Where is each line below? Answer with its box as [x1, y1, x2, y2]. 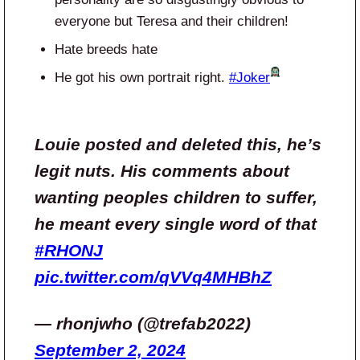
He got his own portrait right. [55, 69, 229, 85]
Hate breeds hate [55, 41, 157, 57]
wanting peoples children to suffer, [35, 187, 317, 207]
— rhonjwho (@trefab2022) [35, 313, 251, 333]
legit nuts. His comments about [35, 161, 289, 180]
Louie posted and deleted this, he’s [35, 134, 321, 153]
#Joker [229, 69, 270, 85]
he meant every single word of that [35, 214, 317, 233]
